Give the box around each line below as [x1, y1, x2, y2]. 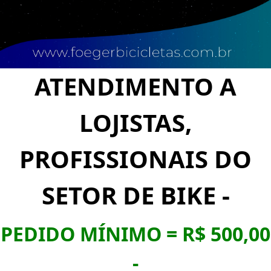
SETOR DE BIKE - [41, 178, 230, 212]
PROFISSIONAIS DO [19, 142, 252, 175]
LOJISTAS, [79, 105, 192, 139]
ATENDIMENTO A [34, 69, 237, 103]
